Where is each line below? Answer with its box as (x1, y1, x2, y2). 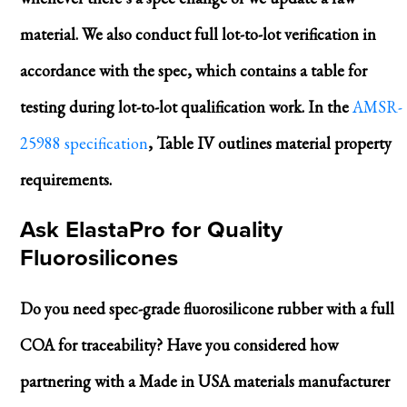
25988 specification (19, 132, 148, 154)
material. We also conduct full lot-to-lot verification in (19, 23, 376, 45)
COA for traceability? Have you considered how (19, 333, 338, 355)
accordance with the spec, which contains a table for (19, 59, 367, 81)
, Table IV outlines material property (147, 132, 392, 154)
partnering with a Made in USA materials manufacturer (19, 370, 390, 392)
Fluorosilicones (19, 243, 178, 272)
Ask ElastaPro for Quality (19, 215, 283, 243)
